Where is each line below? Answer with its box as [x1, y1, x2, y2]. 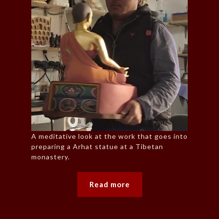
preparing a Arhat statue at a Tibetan [31, 142, 163, 151]
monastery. [31, 153, 70, 161]
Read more [89, 180, 130, 189]
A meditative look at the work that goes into [31, 132, 188, 141]
